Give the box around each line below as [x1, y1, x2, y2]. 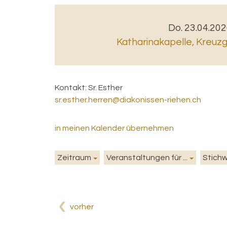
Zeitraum [57, 154, 91, 162]
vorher [70, 203, 94, 211]
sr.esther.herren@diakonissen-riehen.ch [55, 96, 201, 104]
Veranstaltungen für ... [106, 154, 187, 162]
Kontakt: [55, 84, 88, 92]
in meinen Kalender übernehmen [55, 124, 174, 133]
